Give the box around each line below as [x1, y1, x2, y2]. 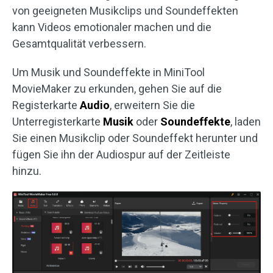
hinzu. [12, 164, 41, 177]
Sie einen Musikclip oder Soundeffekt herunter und [12, 131, 258, 144]
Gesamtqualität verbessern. [12, 37, 146, 50]
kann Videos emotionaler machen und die [12, 20, 211, 34]
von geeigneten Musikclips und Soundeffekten [12, 4, 238, 17]
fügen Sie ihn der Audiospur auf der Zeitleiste [12, 147, 230, 161]
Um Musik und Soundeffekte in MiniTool [12, 65, 205, 79]
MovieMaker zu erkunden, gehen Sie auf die [12, 82, 222, 95]
